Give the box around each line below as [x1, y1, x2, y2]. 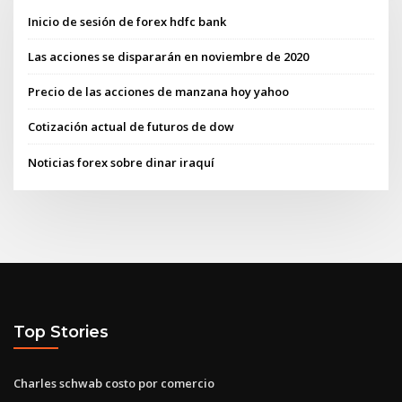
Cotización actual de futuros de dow [28, 118, 235, 135]
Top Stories [13, 322, 109, 342]
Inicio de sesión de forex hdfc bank [28, 13, 227, 30]
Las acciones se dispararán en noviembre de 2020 [28, 48, 310, 65]
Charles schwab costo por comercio [13, 374, 214, 391]
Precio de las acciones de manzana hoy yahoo [28, 83, 290, 100]
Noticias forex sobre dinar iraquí [28, 153, 215, 170]
